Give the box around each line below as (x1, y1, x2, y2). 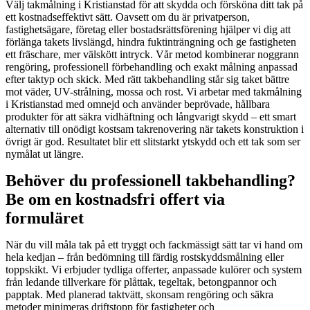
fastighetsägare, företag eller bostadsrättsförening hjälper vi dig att (6, 23, 291, 35)
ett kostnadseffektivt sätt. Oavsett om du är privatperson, (6, 10, 250, 23)
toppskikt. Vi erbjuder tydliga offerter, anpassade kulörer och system (6, 263, 302, 275)
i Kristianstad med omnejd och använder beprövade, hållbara (6, 98, 270, 110)
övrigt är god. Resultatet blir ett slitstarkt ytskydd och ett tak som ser (6, 135, 300, 147)
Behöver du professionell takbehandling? (6, 171, 295, 190)
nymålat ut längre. (6, 147, 84, 160)
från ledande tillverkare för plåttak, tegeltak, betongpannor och (6, 275, 277, 288)
